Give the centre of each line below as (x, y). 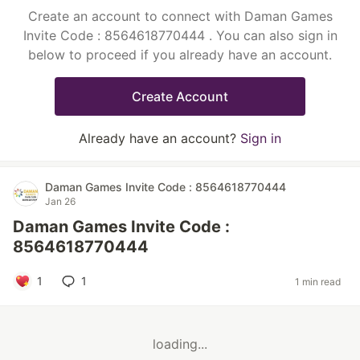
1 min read (318, 281)
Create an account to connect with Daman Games (180, 16)
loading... (180, 344)
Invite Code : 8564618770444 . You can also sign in (180, 35)
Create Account (180, 96)
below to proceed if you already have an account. (180, 55)
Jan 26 (60, 201)
